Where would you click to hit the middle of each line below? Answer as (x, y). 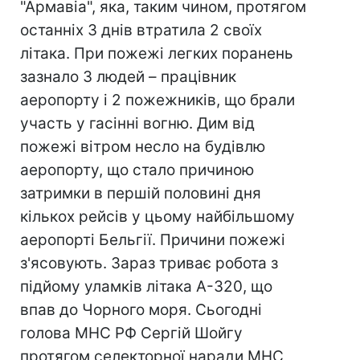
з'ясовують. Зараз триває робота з (149, 263)
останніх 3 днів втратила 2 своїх (141, 30)
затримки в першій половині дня (141, 193)
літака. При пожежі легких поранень (157, 53)
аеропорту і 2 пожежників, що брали (157, 100)
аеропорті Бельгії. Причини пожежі (153, 240)
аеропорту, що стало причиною (137, 170)
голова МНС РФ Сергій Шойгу (131, 333)
